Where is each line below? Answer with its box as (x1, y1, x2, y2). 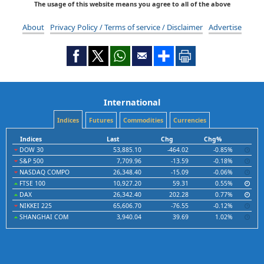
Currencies (173, 116, 206, 125)
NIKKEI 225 (18, 202, 52, 210)
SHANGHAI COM (18, 213, 68, 222)
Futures (88, 116, 113, 125)
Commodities (123, 116, 163, 125)
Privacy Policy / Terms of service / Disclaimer (50, 22, 203, 33)
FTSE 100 (18, 179, 45, 188)
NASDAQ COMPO (18, 168, 70, 177)
